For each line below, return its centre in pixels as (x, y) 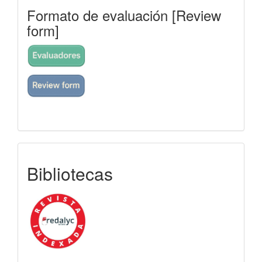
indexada (62, 159)
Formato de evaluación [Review (124, 15)
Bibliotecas (70, 173)
